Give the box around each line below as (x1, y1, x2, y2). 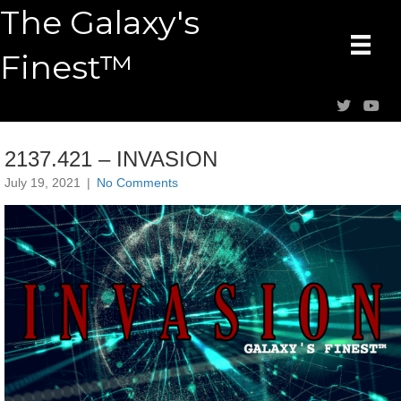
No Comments (97, 175, 178, 190)
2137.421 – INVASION (4, 147, 218, 171)
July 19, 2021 (4, 175, 81, 190)
